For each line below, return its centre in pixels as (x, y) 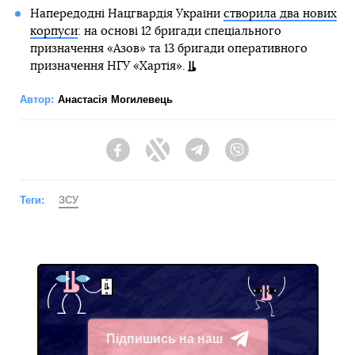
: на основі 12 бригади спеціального (179, 31)
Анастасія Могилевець (115, 99)
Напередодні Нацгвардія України (126, 14)
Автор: (37, 99)
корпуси (53, 31)
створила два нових (280, 14)
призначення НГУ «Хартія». (107, 66)
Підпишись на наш (164, 338)
